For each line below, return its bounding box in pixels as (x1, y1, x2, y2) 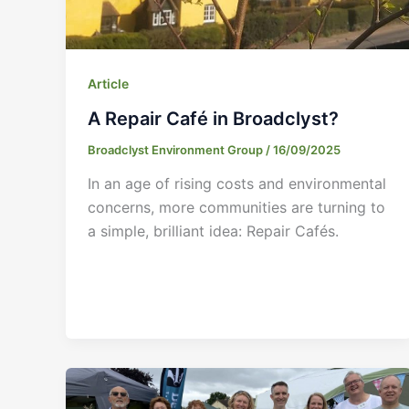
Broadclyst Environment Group (88, 142, 266, 157)
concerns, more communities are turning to (88, 198, 385, 217)
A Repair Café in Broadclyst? (88, 107, 339, 130)
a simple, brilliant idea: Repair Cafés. (88, 222, 339, 241)
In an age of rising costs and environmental (88, 174, 386, 194)
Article (88, 76, 129, 91)
